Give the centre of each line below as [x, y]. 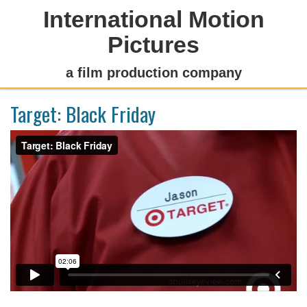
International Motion [153, 19]
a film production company [153, 73]
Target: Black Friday [83, 113]
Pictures [153, 45]
